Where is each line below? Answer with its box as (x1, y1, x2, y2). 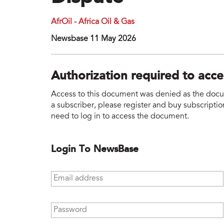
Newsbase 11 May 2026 (51, 35, 136, 43)
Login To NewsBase (51, 144, 138, 154)
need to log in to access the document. (51, 112, 189, 120)
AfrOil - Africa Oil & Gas (51, 18, 134, 26)
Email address (51, 171, 102, 179)
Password (51, 202, 86, 211)
